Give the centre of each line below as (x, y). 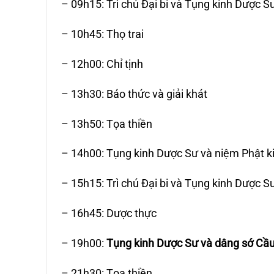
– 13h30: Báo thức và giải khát (135, 94)
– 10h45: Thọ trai (103, 34)
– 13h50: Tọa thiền (107, 124)
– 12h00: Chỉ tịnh (102, 64)
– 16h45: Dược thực (109, 213)
